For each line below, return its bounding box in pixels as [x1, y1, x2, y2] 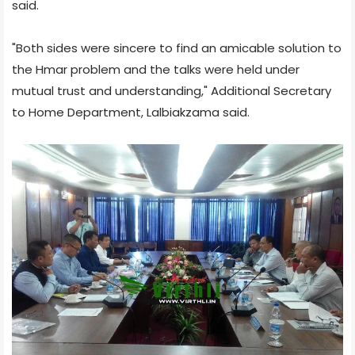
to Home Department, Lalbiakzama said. [12, 103, 250, 120]
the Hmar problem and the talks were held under [12, 60, 300, 78]
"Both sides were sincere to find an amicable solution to [12, 39, 342, 56]
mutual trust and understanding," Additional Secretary [12, 82, 331, 99]
